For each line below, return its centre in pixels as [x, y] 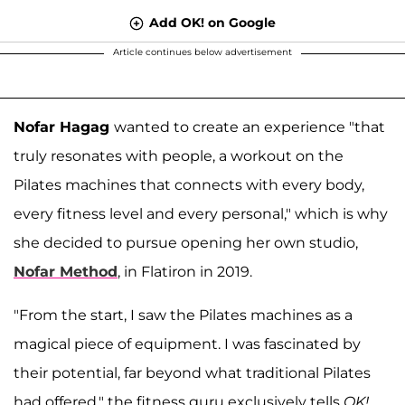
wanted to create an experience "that [250, 127]
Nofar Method [66, 271]
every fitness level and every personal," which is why [201, 213]
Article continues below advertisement [202, 52]
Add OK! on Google [212, 22]
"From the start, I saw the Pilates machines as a [183, 315]
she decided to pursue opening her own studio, [186, 242]
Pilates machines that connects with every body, [189, 184]
